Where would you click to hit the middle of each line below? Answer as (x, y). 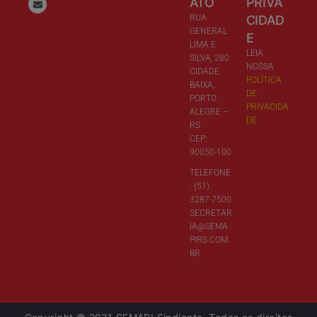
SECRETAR (211, 213)
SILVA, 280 (209, 58)
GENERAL (208, 31)
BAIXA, (202, 85)
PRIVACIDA (267, 106)
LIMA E (202, 44)
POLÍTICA (264, 80)
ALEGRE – (209, 111)
